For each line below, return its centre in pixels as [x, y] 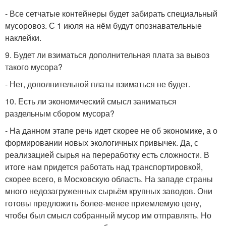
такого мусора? [34, 67]
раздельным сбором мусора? [60, 114]
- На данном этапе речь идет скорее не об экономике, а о [111, 131]
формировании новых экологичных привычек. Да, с [102, 143]
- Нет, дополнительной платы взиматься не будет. [98, 84]
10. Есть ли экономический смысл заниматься [91, 101]
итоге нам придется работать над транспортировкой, [104, 167]
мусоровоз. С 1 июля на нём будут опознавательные [103, 26]
